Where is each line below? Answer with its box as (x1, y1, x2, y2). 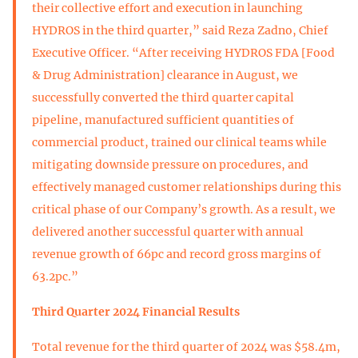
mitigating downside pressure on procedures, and (32, 157, 308, 172)
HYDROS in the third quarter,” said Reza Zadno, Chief (32, 22, 328, 38)
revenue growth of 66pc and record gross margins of (32, 246, 321, 261)
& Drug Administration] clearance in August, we (32, 67, 298, 82)
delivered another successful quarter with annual (32, 224, 304, 239)
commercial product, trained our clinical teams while (32, 134, 327, 149)
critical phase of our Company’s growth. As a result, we (32, 201, 336, 217)
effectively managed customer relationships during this (32, 179, 341, 194)
